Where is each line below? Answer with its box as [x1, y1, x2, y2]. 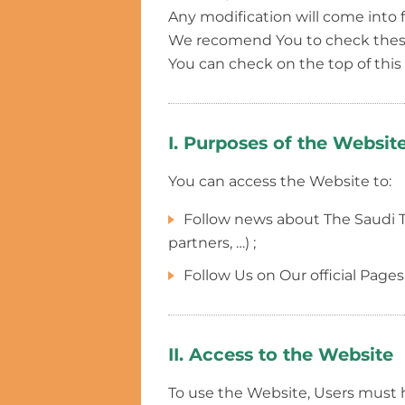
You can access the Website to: [168, 172, 391, 190]
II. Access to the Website [168, 343, 393, 365]
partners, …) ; [168, 233, 256, 251]
